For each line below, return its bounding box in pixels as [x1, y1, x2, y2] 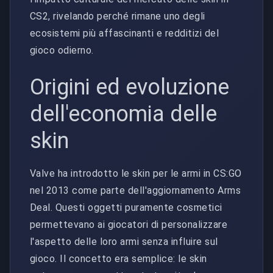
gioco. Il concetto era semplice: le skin [30, 252, 207, 264]
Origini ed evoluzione [30, 74, 229, 100]
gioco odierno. [30, 44, 94, 56]
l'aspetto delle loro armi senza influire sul [30, 235, 218, 247]
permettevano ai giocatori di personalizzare [30, 218, 228, 230]
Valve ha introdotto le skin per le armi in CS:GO [30, 167, 242, 179]
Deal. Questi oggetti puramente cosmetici [30, 201, 222, 213]
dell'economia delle [30, 101, 217, 127]
